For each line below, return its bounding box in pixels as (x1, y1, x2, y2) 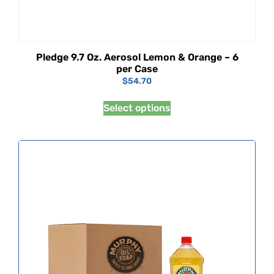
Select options (103, 102, 171, 114)
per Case (116, 62, 158, 75)
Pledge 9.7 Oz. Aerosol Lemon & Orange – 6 (35, 51, 239, 63)
